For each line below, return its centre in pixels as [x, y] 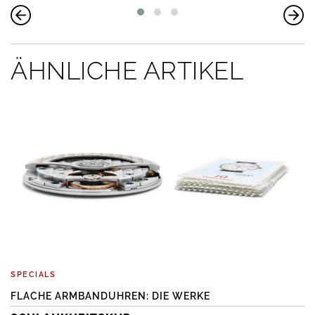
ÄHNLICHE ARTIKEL [127, 71]
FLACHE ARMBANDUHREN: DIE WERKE [110, 296]
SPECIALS [33, 275]
